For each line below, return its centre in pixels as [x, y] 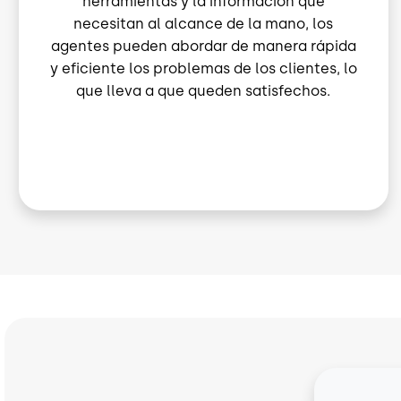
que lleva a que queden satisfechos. [204, 91]
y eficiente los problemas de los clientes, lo [203, 69]
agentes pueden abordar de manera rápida [203, 47]
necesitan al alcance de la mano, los [204, 24]
